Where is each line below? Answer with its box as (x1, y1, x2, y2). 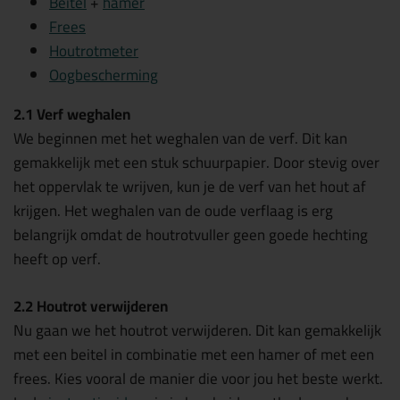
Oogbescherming (49, 61, 158, 89)
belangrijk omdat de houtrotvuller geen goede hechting (13, 221, 368, 249)
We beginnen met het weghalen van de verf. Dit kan (13, 124, 347, 153)
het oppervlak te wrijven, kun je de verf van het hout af (13, 172, 366, 201)
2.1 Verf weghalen (13, 100, 130, 129)
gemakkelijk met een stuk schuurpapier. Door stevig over (13, 148, 379, 177)
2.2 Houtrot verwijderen (13, 291, 168, 321)
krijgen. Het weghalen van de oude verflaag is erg (13, 196, 333, 225)
